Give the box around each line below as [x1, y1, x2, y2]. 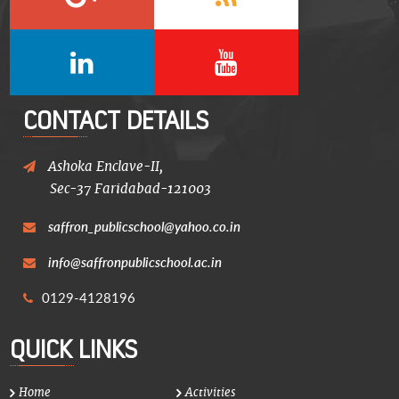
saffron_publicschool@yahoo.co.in [48, 217, 241, 235]
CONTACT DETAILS [23, 104, 209, 134]
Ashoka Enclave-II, [45, 158, 164, 175]
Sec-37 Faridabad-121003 [50, 180, 212, 197]
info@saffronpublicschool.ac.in [48, 253, 223, 271]
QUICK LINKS [10, 333, 138, 363]
